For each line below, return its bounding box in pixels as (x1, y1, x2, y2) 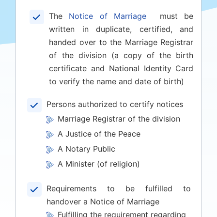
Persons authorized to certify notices (46, 99, 184, 109)
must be (146, 11, 194, 21)
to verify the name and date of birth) (49, 76, 185, 86)
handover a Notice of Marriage (46, 196, 162, 206)
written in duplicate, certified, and (49, 24, 194, 34)
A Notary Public (58, 143, 116, 154)
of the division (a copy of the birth (49, 50, 194, 60)
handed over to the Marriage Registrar (49, 37, 194, 47)
